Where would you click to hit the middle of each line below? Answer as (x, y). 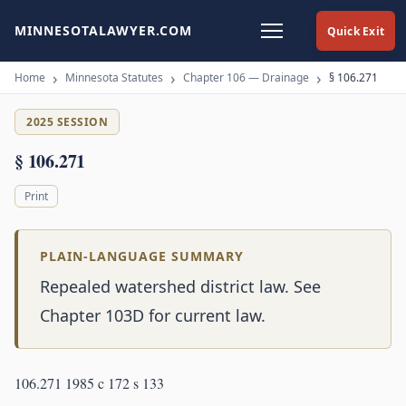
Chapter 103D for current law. (153, 316)
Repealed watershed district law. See (180, 287)
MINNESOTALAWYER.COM (103, 30)
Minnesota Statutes (114, 77)
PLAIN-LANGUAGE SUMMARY (142, 256)
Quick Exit (355, 31)
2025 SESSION (67, 122)
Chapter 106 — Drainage (246, 77)
